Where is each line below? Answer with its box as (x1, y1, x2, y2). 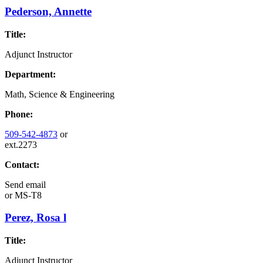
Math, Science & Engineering (5, 89, 114, 99)
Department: (5, 69, 56, 79)
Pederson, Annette (5, 5, 92, 18)
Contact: (5, 159, 39, 170)
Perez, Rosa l (5, 211, 66, 224)
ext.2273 (5, 139, 37, 150)
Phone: (5, 109, 33, 119)
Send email (5, 179, 46, 190)
